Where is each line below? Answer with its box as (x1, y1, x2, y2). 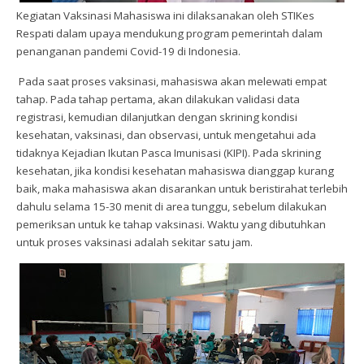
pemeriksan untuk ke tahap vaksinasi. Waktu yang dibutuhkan (16, 217, 326, 232)
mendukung (121, 26, 186, 41)
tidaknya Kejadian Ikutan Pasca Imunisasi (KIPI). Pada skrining (16, 145, 321, 160)
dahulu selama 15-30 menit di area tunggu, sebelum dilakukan (16, 199, 327, 214)
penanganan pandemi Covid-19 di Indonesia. (16, 44, 240, 58)
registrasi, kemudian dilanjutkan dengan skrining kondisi (16, 110, 297, 124)
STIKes (281, 8, 314, 23)
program (186, 26, 229, 41)
